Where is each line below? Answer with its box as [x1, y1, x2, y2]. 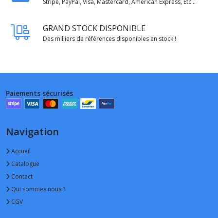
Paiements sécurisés [6, 88, 73, 98]
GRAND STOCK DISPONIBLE [43, 22, 145, 34]
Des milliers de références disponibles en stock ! [43, 34, 176, 43]
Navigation [6, 125, 59, 139]
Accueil [10, 147, 31, 156]
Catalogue [10, 160, 39, 168]
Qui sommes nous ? [10, 185, 65, 194]
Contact [10, 172, 33, 181]
